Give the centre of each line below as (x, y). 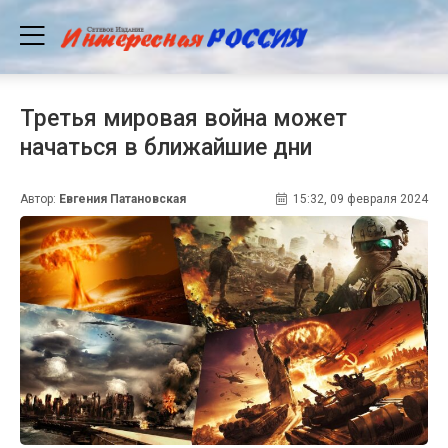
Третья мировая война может (183, 118)
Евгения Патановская (122, 198)
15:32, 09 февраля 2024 (360, 198)
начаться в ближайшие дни (166, 147)
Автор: (39, 198)
